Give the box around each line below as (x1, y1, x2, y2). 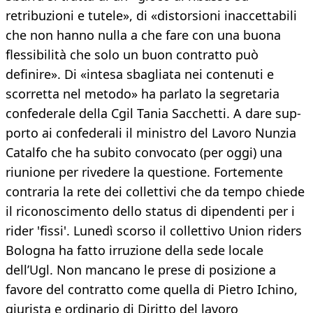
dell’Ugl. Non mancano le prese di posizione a (6, 261, 276, 279)
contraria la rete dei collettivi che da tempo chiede (6, 183, 305, 201)
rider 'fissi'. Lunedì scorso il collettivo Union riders (6, 222, 302, 240)
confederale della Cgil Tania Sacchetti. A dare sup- (6, 105, 301, 122)
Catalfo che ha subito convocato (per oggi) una (6, 144, 282, 161)
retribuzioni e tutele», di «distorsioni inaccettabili (6, 7, 297, 24)
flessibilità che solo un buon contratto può (6, 46, 259, 64)
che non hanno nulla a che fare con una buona (6, 27, 281, 44)
